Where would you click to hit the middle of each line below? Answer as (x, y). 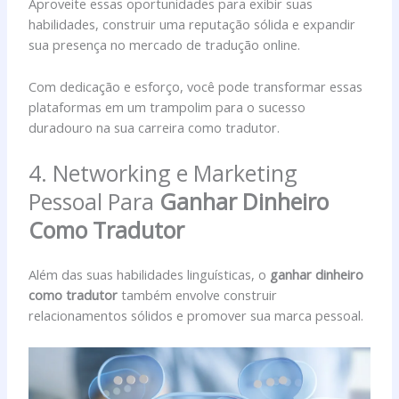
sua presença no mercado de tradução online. (165, 45)
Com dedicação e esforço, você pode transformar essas (196, 86)
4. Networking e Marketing (163, 173)
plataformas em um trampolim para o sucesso (167, 106)
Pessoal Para (94, 202)
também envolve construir (198, 295)
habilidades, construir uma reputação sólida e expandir (192, 24)
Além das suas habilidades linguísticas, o (150, 275)
